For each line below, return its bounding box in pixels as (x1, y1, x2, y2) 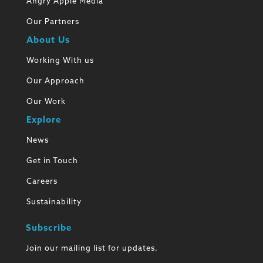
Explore (26, 116, 61, 126)
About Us (26, 36, 70, 46)
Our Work (26, 98, 66, 106)
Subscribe (25, 224, 72, 234)
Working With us (26, 57, 94, 65)
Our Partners (26, 18, 79, 26)
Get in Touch (26, 157, 78, 166)
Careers (26, 178, 58, 186)
